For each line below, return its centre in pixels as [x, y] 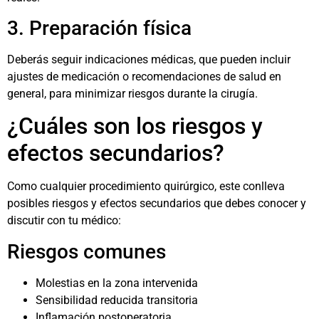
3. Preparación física [99, 28]
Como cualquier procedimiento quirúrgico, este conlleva [146, 187]
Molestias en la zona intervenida [117, 283]
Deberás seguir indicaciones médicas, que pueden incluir [149, 60]
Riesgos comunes [87, 251]
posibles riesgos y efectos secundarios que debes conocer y [157, 204]
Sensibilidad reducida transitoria [117, 300]
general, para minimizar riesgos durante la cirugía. [132, 94]
